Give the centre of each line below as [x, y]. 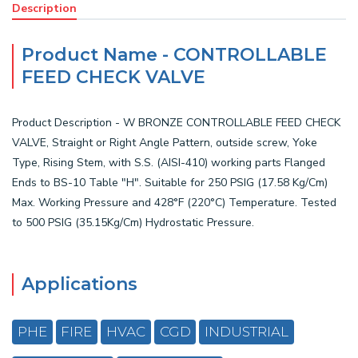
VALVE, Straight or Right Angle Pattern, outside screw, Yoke [165, 143]
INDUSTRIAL [247, 332]
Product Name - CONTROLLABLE [174, 55]
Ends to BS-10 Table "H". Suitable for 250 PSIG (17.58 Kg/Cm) [170, 183]
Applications [80, 284]
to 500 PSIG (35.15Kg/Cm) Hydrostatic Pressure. [133, 223]
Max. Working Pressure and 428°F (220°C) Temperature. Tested [174, 203]
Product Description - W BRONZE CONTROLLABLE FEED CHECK [176, 123]
